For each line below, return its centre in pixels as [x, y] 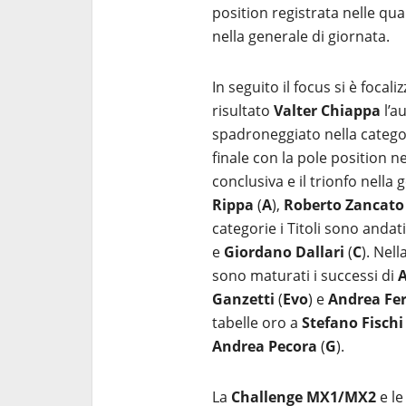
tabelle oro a [257, 323]
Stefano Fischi [353, 323]
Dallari [320, 252]
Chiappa [351, 111]
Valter [295, 111]
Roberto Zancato [344, 205]
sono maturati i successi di [305, 275]
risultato [243, 111]
